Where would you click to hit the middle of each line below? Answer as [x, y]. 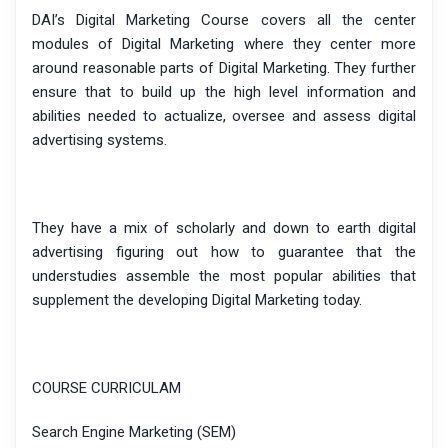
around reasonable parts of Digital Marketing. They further [224, 68]
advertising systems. [99, 140]
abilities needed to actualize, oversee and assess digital [224, 116]
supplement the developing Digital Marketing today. [197, 300]
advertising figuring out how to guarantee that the [224, 252]
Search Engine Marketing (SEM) [134, 432]
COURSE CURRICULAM [106, 388]
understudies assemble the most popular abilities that [224, 276]
